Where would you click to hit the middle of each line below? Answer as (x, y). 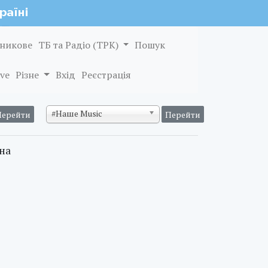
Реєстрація (106, 75)
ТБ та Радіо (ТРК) (79, 45)
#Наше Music (77, 113)
